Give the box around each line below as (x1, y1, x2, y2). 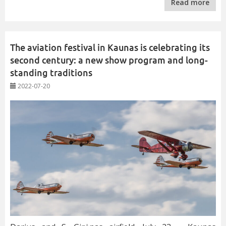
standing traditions (10, 67, 92, 79)
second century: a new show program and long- (10, 54, 208, 66)
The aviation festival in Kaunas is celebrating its (10, 41, 210, 53)
